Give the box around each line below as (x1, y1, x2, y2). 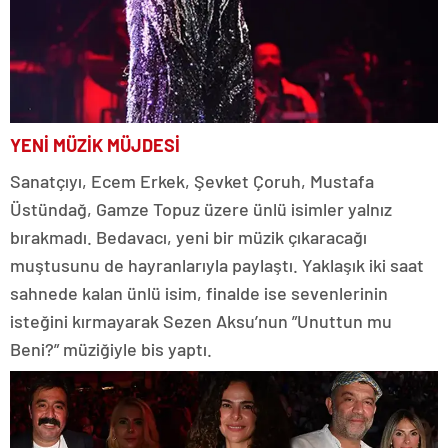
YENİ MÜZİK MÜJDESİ (10, 134, 180, 157)
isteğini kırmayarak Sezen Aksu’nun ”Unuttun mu (10, 310, 392, 333)
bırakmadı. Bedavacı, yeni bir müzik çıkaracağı (10, 226, 367, 249)
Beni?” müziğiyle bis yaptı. (10, 338, 212, 361)
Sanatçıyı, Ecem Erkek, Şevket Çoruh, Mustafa (10, 170, 374, 193)
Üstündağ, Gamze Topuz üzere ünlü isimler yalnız (10, 198, 392, 221)
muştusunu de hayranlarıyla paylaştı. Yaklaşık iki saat (10, 254, 424, 277)
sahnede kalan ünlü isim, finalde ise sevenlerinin (10, 282, 388, 305)
